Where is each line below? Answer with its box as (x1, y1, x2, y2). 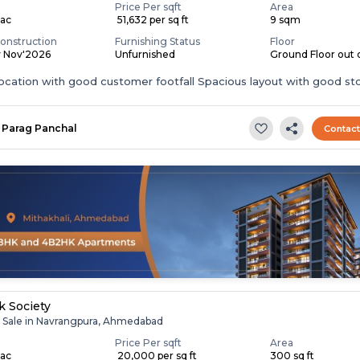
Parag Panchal (2, 122, 78, 134)
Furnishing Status (115, 35, 201, 47)
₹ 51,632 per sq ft (115, 14, 190, 26)
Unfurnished (115, 48, 176, 60)
